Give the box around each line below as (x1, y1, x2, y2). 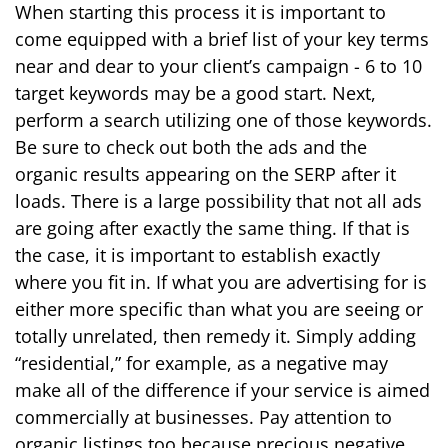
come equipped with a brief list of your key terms (15, 27, 429, 51)
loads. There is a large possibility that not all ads (15, 189, 422, 213)
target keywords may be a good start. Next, (15, 81, 376, 105)
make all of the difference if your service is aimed (15, 378, 430, 402)
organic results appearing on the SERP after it (15, 162, 396, 186)
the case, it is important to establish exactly (15, 243, 380, 267)
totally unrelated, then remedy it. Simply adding (15, 324, 416, 348)
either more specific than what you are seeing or (15, 297, 423, 321)
